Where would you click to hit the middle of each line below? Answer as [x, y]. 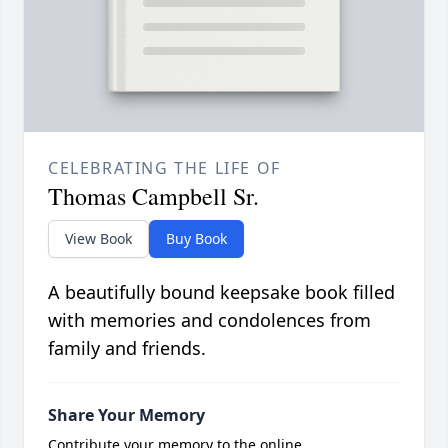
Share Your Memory [126, 415]
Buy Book [196, 239]
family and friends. [127, 348]
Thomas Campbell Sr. [153, 196]
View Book [98, 239]
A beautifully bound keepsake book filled [221, 292]
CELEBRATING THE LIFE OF [164, 168]
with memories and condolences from [209, 320]
